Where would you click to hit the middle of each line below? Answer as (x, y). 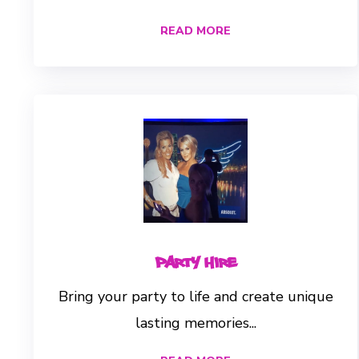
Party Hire (196, 260)
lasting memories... (196, 323)
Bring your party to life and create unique (196, 296)
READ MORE (196, 30)
